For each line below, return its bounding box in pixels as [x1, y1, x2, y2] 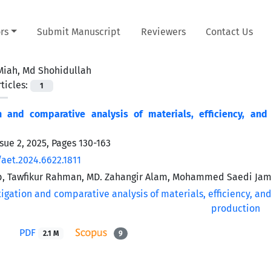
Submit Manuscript [37, 25, 121, 38]
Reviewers [140, 25, 186, 38]
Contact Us [206, 25, 253, 38]
